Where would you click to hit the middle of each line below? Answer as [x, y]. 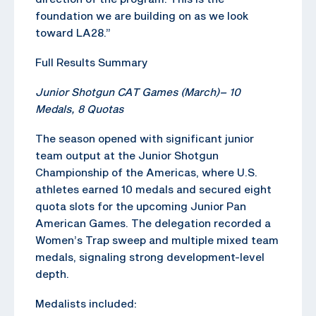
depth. [52, 273]
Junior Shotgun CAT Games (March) [127, 91]
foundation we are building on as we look [142, 15]
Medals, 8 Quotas [79, 108]
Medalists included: [86, 303]
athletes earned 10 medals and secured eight [153, 189]
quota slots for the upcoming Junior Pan [141, 206]
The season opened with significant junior [145, 138]
